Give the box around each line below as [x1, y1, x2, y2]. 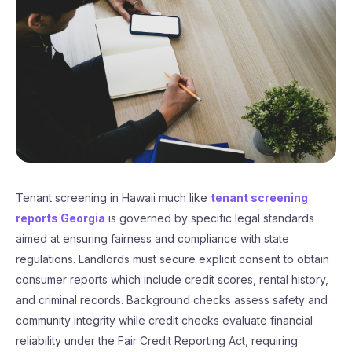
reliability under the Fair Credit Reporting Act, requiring [16, 334, 298, 347]
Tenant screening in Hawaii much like [16, 191, 211, 204]
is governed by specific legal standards [105, 211, 314, 225]
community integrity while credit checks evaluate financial [16, 313, 313, 327]
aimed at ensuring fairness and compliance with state [16, 232, 289, 245]
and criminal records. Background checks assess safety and [16, 293, 328, 306]
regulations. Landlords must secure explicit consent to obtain [16, 252, 329, 266]
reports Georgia [16, 211, 105, 225]
